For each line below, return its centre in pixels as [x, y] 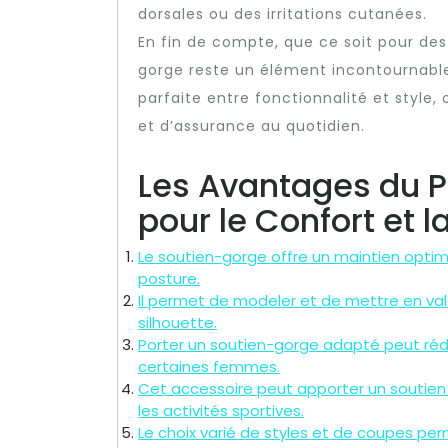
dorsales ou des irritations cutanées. [282, 13]
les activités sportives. [221, 410]
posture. [169, 278]
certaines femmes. [209, 366]
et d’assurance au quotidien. [251, 125]
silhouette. [177, 322]
